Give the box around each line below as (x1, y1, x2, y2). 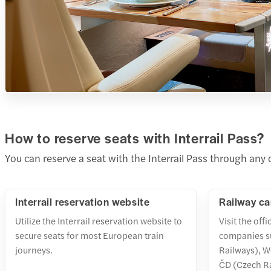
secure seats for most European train (15, 228, 164, 241)
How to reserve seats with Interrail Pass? (5, 128, 264, 148)
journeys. (15, 243, 53, 256)
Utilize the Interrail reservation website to (15, 214, 182, 227)
